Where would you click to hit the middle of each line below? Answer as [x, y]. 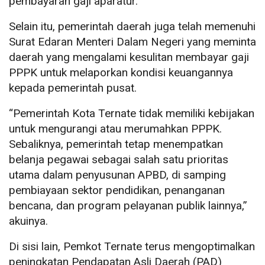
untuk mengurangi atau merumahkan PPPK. [115, 129]
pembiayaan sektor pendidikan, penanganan [117, 190]
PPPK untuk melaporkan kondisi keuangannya [121, 73]
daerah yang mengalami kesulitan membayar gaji [129, 57]
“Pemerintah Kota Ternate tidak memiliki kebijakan [132, 114]
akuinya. [28, 221]
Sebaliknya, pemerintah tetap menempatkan [116, 144]
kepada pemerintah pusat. [73, 88]
